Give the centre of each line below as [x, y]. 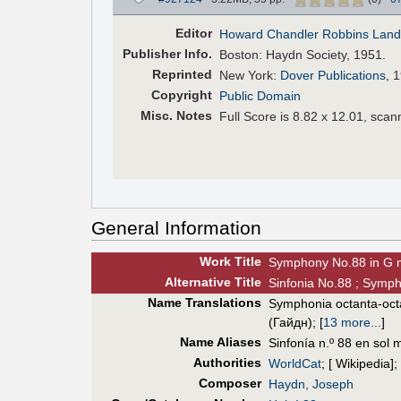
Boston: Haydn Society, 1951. [303, 55]
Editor [193, 34]
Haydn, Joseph [311, 384]
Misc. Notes [176, 116]
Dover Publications [333, 76]
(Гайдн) [290, 322]
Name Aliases [220, 341]
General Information [176, 227]
